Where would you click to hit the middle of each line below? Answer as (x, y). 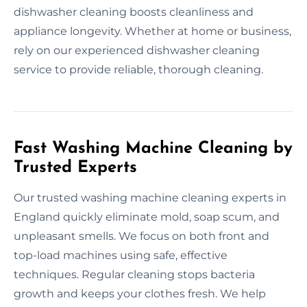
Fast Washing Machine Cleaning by (153, 148)
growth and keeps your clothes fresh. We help (140, 293)
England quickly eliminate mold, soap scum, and (147, 217)
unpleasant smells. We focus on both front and (142, 236)
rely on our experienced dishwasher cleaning (137, 50)
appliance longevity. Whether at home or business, (152, 31)
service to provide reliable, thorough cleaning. (138, 69)
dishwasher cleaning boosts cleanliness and (134, 12)
